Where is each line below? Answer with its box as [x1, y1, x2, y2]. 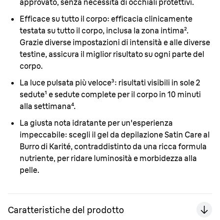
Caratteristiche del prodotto [8, 204, 124, 216]
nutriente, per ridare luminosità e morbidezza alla [20, 153, 197, 163]
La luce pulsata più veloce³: [20, 78, 117, 87]
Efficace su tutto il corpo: [20, 14, 111, 24]
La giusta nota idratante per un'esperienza [20, 118, 173, 128]
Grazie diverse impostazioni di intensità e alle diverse [20, 37, 210, 47]
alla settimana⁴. [20, 101, 76, 111]
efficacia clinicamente [111, 14, 192, 24]
